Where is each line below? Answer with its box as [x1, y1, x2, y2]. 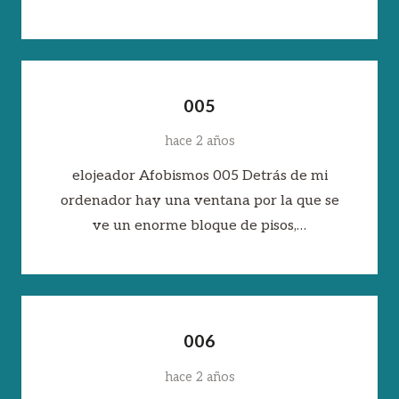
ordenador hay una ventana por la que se [60, 192, 339, 210]
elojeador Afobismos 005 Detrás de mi [71, 167, 328, 185]
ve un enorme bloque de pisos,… [93, 217, 306, 235]
